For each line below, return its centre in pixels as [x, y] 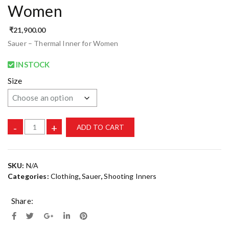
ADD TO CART [100, 127]
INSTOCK [32, 64]
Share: [22, 201]
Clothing [65, 176]
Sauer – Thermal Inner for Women [63, 43]
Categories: [29, 176]
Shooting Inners [130, 176]
